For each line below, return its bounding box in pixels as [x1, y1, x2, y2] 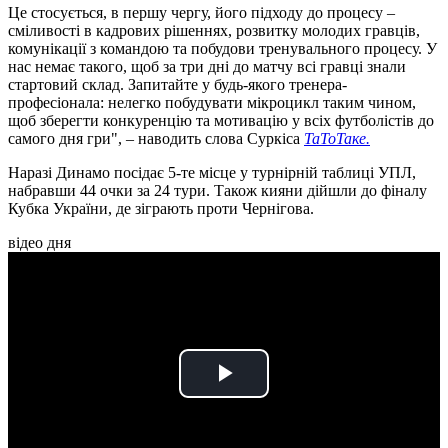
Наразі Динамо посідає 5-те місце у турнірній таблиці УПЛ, [8, 164, 416, 182]
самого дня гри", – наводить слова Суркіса [8, 130, 304, 148]
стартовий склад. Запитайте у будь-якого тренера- [8, 76, 347, 94]
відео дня [8, 234, 71, 252]
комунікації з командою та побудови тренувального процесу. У [8, 40, 437, 58]
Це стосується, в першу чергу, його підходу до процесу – [8, 4, 395, 22]
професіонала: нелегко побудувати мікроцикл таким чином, [8, 94, 416, 112]
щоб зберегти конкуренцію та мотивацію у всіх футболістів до [8, 112, 434, 130]
